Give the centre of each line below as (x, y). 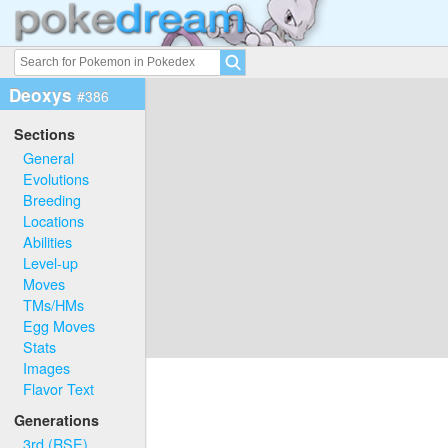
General (49, 157)
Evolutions (56, 178)
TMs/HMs (54, 304)
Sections (45, 134)
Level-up (51, 262)
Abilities (48, 241)
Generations (57, 420)
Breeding (52, 199)
